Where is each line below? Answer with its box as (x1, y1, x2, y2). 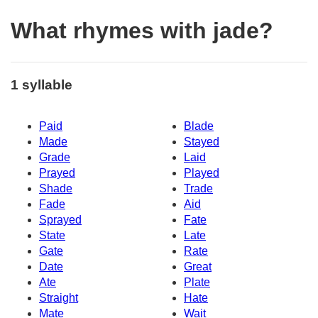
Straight (39, 292, 78, 305)
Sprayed (39, 214, 82, 226)
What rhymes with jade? (11, 18, 273, 44)
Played (184, 167, 219, 180)
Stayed (184, 136, 219, 148)
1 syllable (11, 77, 72, 92)
